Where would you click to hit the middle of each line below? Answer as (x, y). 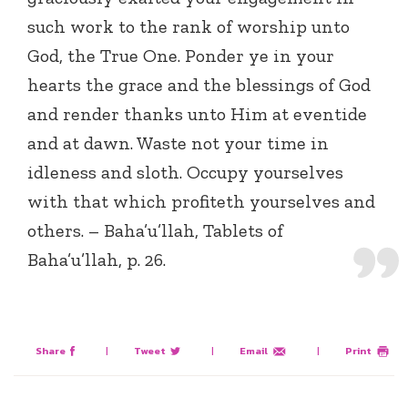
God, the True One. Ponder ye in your (181, 56)
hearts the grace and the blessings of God (199, 85)
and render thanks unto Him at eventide (197, 114)
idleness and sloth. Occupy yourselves (185, 173)
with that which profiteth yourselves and (201, 202)
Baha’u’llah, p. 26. (97, 260)
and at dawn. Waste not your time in (178, 143)
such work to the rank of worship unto (189, 27)
